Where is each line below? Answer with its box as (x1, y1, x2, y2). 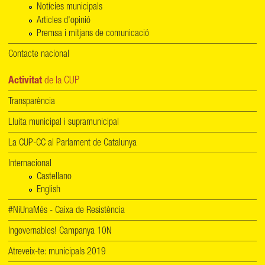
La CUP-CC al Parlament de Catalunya (8, 138, 137, 148)
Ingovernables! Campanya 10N (8, 227, 112, 237)
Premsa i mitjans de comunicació (37, 29, 149, 39)
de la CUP (42, 76, 79, 86)
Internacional (8, 159, 51, 169)
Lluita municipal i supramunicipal (8, 118, 119, 128)
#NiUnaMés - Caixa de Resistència (8, 206, 125, 216)
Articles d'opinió (37, 16, 91, 26)
